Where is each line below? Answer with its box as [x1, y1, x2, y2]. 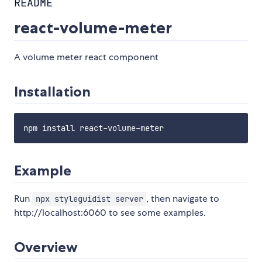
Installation [14, 83, 91, 101]
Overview [14, 239, 78, 256]
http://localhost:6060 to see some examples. [14, 206, 206, 219]
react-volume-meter [14, 18, 172, 38]
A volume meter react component [14, 51, 158, 64]
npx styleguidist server [35, 194, 143, 205]
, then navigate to [146, 192, 220, 205]
